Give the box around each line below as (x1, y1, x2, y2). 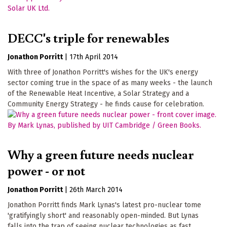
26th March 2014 (69, 185, 123, 195)
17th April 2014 (69, 52, 118, 61)
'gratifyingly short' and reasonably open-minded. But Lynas (8, 211, 199, 220)
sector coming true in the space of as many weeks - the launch (8, 78, 212, 87)
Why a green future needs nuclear (8, 145, 194, 163)
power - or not (8, 162, 85, 179)
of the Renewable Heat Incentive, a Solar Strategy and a (8, 89, 189, 98)
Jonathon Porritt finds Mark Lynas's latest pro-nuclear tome (8, 201, 201, 210)
